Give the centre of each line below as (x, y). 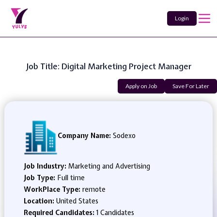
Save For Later (191, 86)
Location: (40, 201)
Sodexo (123, 136)
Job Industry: (46, 166)
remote (94, 189)
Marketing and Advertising (109, 166)
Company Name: (84, 136)
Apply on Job (141, 86)
